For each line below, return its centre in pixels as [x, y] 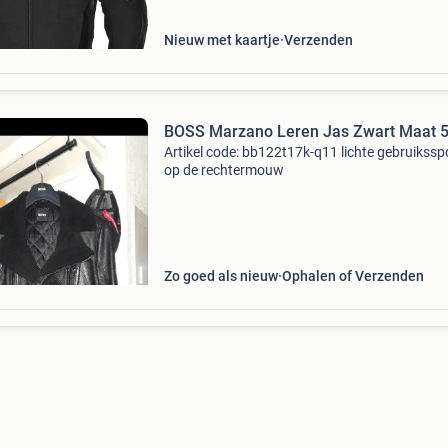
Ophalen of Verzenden [352, 276]
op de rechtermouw [223, 170]
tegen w [188, 10]
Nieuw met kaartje [221, 40]
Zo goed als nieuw [220, 276]
